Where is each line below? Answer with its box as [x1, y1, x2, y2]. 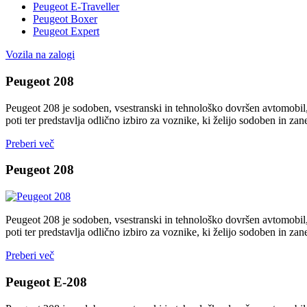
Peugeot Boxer [33, 13, 97, 25]
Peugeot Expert [33, 25, 99, 38]
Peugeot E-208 [5, 274, 87, 289]
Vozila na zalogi [5, 49, 75, 61]
